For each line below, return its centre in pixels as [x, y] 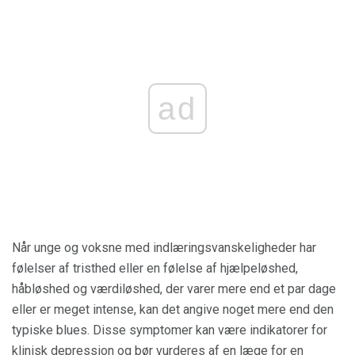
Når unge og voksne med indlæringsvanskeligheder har [164, 247]
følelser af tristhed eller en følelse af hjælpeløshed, [155, 268]
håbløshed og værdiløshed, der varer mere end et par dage [174, 288]
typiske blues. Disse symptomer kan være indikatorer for [170, 330]
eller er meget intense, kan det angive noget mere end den [173, 309]
